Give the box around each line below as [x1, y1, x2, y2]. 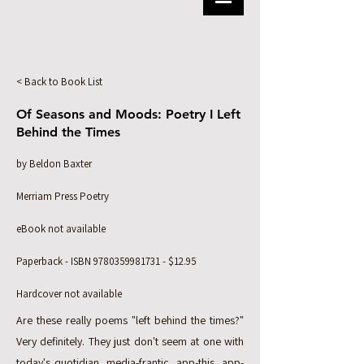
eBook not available [16, 222, 106, 236]
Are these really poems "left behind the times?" [16, 313, 244, 327]
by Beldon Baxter [16, 157, 92, 171]
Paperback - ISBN [16, 254, 93, 268]
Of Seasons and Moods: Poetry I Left [16, 106, 240, 122]
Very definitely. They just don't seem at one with [16, 334, 244, 349]
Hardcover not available [16, 287, 122, 301]
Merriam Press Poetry [16, 189, 109, 203]
